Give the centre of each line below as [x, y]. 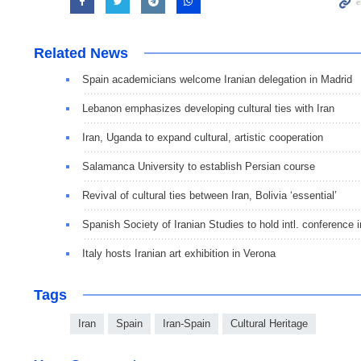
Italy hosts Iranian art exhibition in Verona [179, 254]
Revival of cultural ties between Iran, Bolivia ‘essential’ [210, 196]
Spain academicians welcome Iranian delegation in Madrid [217, 80]
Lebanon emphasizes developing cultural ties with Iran [208, 109]
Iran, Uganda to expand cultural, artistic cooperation [203, 138]
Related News [81, 54]
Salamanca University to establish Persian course [199, 167]
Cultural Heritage [269, 324]
